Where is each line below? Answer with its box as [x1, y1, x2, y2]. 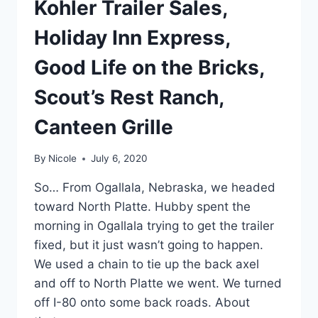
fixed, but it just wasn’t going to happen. [34, 238, 263, 253]
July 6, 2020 [91, 153, 148, 165]
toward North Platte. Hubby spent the [34, 199, 251, 214]
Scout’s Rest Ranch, [34, 84, 224, 109]
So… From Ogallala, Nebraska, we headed [34, 180, 275, 195]
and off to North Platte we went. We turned [34, 276, 282, 291]
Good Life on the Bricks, [34, 55, 264, 79]
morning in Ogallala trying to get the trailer [34, 219, 274, 234]
